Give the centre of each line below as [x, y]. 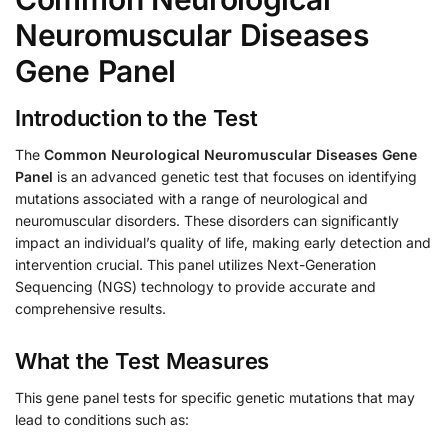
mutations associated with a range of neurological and [191, 198]
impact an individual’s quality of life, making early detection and [223, 242]
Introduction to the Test [136, 117]
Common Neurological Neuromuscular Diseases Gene [230, 154]
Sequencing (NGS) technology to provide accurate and [195, 286]
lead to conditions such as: [102, 420]
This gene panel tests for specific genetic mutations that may [215, 398]
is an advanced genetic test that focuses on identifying [235, 176]
